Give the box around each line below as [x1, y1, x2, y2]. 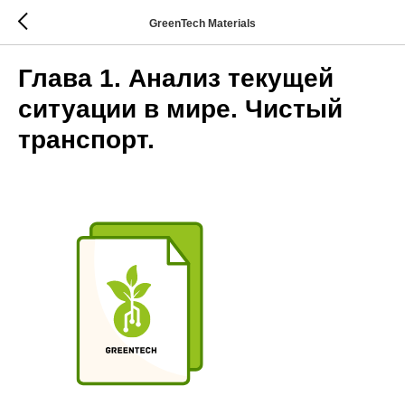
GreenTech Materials [149, 16, 256, 30]
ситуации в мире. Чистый [18, 95, 343, 123]
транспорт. [18, 126, 155, 154]
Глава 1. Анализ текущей [18, 64, 334, 92]
